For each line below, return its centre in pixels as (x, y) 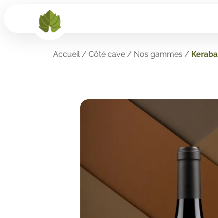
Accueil (66, 54)
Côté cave (107, 54)
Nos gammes (158, 54)
